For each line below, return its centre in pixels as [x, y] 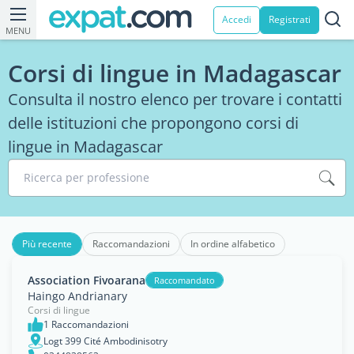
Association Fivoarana [87, 280]
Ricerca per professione [87, 177]
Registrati [290, 19]
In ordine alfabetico [233, 244]
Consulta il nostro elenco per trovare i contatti [175, 99]
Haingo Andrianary [77, 296]
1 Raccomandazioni [86, 324]
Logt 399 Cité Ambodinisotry [105, 341]
